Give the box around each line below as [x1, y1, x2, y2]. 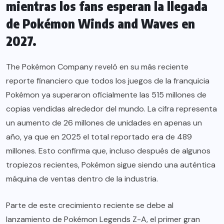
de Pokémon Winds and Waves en [6, 15, 195, 32]
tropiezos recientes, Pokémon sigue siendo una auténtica [6, 159, 215, 170]
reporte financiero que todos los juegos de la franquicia [6, 75, 209, 86]
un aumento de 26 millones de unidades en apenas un [6, 117, 202, 128]
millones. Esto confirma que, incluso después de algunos [6, 145, 210, 156]
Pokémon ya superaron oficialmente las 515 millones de [6, 89, 206, 100]
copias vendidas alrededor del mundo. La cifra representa [6, 103, 217, 114]
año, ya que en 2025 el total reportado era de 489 [6, 131, 192, 142]
